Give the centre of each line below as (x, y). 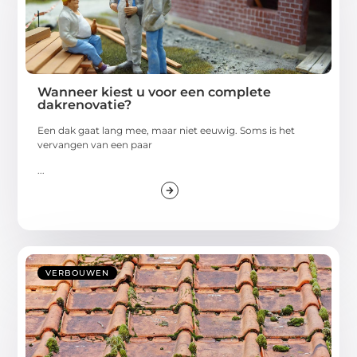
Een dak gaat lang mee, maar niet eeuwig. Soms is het (167, 131)
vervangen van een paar (95, 145)
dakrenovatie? (85, 105)
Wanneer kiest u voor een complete (155, 92)
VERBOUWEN (78, 273)
